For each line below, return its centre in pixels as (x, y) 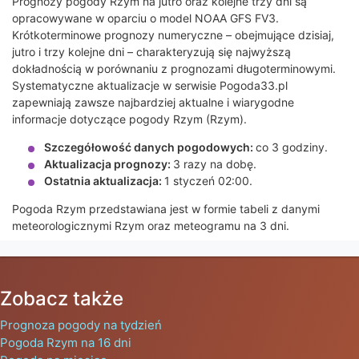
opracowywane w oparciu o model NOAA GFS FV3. (145, 18)
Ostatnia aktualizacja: (104, 181)
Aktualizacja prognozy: (109, 164)
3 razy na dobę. (215, 164)
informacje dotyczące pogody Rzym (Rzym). (129, 119)
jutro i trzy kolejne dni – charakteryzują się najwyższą (151, 52)
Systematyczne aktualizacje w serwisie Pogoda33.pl (150, 86)
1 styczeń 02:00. (208, 181)
